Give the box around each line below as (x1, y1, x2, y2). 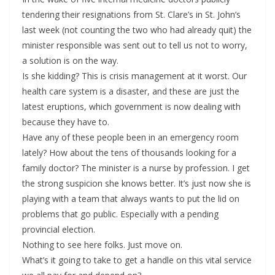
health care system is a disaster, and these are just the (22, 85, 239, 98)
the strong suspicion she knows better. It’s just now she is (22, 177, 251, 190)
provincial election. (22, 223, 95, 236)
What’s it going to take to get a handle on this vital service (22, 254, 252, 266)
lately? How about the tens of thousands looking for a (22, 147, 236, 159)
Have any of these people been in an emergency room (22, 131, 239, 144)
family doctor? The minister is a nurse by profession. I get (22, 162, 250, 174)
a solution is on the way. (22, 55, 118, 67)
